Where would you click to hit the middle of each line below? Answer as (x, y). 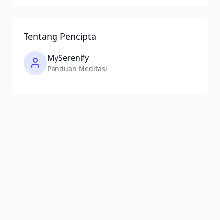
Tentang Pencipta (60, 37)
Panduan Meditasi (77, 69)
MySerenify (68, 58)
